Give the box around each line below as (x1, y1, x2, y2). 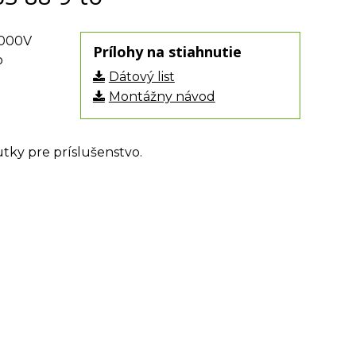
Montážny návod (108, 89, 215, 104)
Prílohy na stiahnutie (92, 42, 242, 61)
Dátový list (108, 69, 175, 84)
